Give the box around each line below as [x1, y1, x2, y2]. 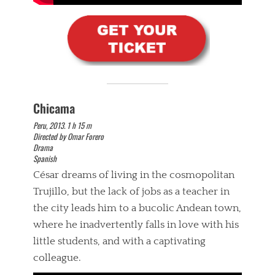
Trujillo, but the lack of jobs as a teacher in [33, 186, 230, 198]
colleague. [33, 252, 81, 264]
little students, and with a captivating [33, 236, 206, 247]
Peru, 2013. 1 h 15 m [33, 119, 91, 132]
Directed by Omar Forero [33, 130, 104, 143]
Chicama [33, 99, 75, 118]
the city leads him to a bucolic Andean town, [33, 203, 241, 214]
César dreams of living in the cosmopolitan [33, 169, 234, 181]
